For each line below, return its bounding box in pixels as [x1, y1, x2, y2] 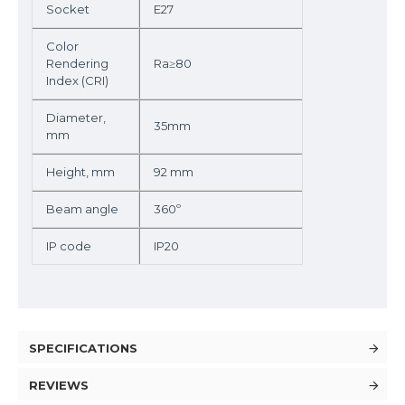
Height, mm [46, 165, 115, 179]
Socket [46, 2, 89, 16]
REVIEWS [29, 378, 89, 392]
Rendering [46, 56, 108, 71]
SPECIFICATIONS [29, 341, 137, 355]
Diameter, [46, 110, 106, 125]
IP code [46, 239, 91, 253]
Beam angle [46, 202, 118, 216]
